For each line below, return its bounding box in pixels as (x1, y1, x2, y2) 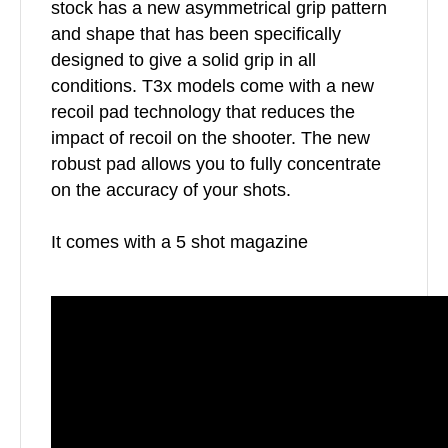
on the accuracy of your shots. (51, 180, 291, 201)
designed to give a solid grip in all (51, 50, 316, 71)
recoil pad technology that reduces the (51, 102, 355, 123)
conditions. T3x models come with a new (51, 76, 374, 97)
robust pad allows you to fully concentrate (51, 154, 381, 175)
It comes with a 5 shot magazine (51, 232, 308, 253)
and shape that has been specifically (51, 24, 341, 45)
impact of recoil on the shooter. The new (51, 128, 370, 149)
